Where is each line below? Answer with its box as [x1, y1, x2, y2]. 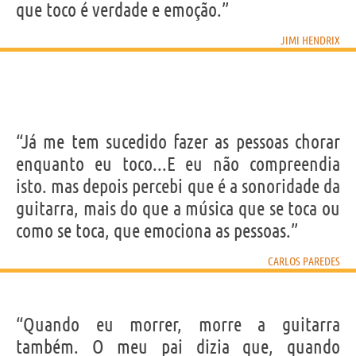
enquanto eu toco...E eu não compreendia [16, 153, 340, 175]
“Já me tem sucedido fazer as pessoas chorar [16, 130, 340, 153]
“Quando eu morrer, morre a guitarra [16, 313, 340, 335]
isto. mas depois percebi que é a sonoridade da [16, 175, 340, 197]
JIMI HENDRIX [281, 33, 340, 47]
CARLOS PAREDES [268, 254, 340, 268]
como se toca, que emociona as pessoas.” [16, 219, 298, 242]
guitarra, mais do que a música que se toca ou [16, 197, 340, 219]
